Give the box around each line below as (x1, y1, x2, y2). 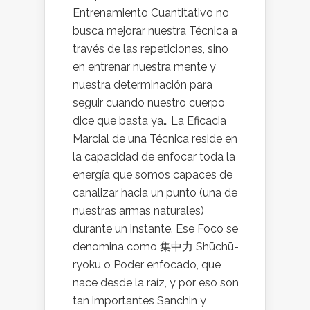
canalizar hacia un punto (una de (73, 186, 237, 199)
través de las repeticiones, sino (73, 42, 228, 55)
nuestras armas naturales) (73, 204, 204, 217)
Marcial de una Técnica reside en (73, 132, 237, 145)
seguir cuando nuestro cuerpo (73, 96, 225, 109)
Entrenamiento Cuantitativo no (73, 6, 229, 19)
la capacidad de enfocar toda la (73, 150, 235, 163)
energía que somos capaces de (73, 168, 232, 181)
